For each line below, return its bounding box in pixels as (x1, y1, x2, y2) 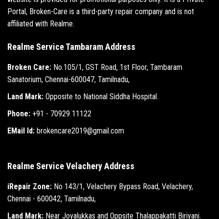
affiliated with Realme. (7, 19, 74, 29)
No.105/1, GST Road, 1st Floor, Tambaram (51, 63, 182, 72)
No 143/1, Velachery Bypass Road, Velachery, (52, 182, 193, 192)
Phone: (7, 109, 30, 119)
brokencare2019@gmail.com (35, 126, 124, 136)
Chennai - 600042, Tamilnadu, (7, 194, 96, 204)
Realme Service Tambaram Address (7, 42, 135, 52)
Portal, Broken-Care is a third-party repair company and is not (7, 7, 194, 17)
